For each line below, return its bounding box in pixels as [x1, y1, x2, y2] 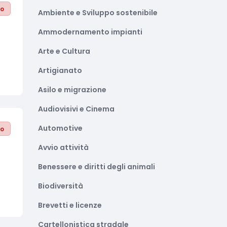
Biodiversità [38, 181, 83, 191]
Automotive [38, 123, 83, 133]
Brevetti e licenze [38, 200, 102, 210]
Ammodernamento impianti [38, 27, 142, 37]
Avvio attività [38, 142, 89, 153]
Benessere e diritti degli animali [38, 162, 155, 172]
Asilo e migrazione [38, 85, 106, 95]
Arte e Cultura [38, 46, 90, 56]
